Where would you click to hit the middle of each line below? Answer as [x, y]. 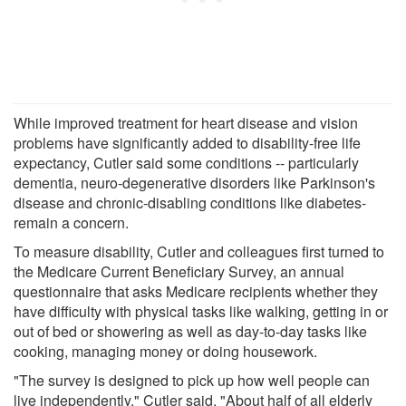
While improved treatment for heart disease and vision [186, 122]
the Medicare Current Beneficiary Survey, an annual [179, 271]
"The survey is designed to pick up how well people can [192, 380]
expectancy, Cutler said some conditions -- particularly [186, 162]
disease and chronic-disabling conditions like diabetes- [190, 202]
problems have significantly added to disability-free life [187, 142]
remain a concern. [71, 222]
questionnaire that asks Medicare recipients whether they [196, 291]
